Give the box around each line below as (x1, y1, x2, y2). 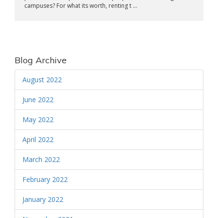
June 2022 (22, 95, 54, 104)
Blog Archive (15, 54, 67, 66)
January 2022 (22, 195, 63, 204)
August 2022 (22, 75, 62, 84)
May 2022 (22, 115, 54, 124)
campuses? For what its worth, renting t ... (24, 1, 137, 10)
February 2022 (22, 175, 68, 184)
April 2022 (22, 135, 54, 144)
